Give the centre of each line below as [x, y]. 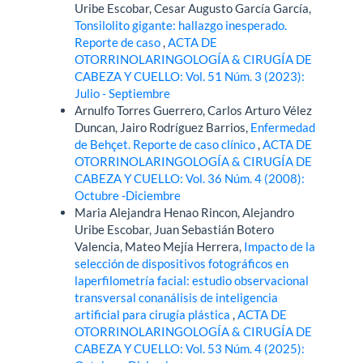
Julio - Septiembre [123, 93]
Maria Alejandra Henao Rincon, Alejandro [185, 212]
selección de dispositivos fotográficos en [182, 263]
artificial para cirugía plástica [154, 314]
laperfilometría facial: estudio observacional [192, 280]
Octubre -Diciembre [128, 195]
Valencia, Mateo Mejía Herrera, [160, 246]
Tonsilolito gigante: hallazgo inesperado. [181, 25]
